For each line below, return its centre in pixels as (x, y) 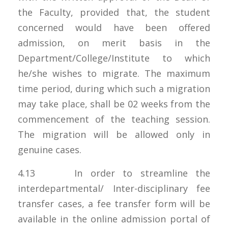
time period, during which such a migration (114, 88)
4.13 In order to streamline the (114, 173)
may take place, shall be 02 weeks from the (114, 104)
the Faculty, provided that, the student (114, 12)
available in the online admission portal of (114, 219)
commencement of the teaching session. (114, 119)
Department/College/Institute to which (114, 58)
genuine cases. (50, 149)
